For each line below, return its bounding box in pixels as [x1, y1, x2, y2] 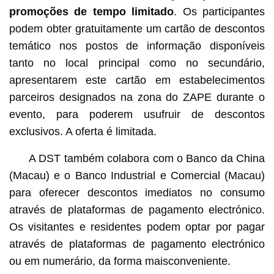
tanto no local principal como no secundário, [9, 56, 265, 69]
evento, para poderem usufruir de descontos [9, 108, 265, 120]
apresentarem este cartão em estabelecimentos [9, 73, 265, 86]
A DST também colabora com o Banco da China [28, 152, 265, 165]
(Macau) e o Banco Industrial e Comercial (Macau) [9, 169, 265, 182]
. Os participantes [174, 5, 265, 18]
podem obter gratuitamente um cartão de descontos [9, 22, 265, 35]
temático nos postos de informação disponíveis [9, 39, 265, 52]
